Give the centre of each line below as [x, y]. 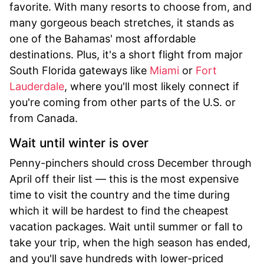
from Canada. [44, 118]
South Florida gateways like [80, 70]
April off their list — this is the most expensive [124, 179]
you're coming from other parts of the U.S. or [123, 102]
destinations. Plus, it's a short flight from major [126, 54]
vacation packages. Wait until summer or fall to [126, 226]
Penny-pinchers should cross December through [131, 163]
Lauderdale [37, 86]
